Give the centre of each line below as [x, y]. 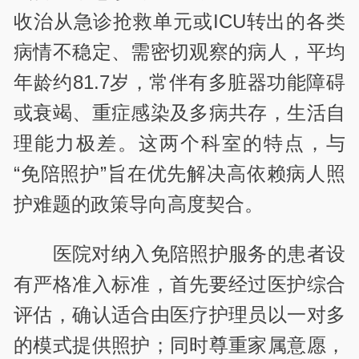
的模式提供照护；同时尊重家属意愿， [179, 345]
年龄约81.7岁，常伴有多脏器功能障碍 [179, 82]
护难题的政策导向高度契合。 [139, 204]
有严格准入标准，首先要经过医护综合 [179, 284]
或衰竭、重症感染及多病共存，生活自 [179, 112]
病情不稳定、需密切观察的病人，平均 [179, 51]
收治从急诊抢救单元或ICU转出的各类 [179, 21]
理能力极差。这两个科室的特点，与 [179, 143]
